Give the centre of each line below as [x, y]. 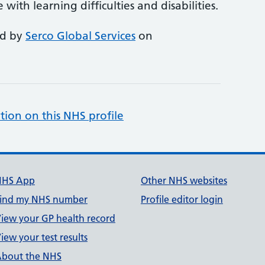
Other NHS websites [184, 180]
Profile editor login [182, 199]
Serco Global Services [80, 36]
